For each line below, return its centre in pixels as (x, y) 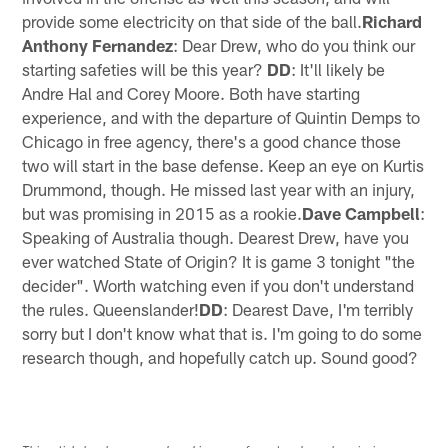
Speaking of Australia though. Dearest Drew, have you (216, 237)
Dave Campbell (361, 213)
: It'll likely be (338, 69)
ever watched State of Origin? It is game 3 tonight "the (219, 261)
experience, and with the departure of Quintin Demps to (221, 117)
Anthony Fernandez (98, 45)
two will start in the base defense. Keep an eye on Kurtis (223, 165)
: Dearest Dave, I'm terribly (318, 309)
